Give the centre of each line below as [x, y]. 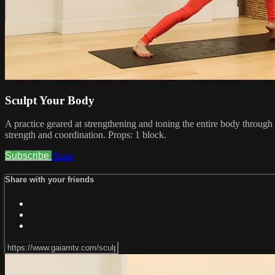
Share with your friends [49, 180]
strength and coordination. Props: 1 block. [86, 135]
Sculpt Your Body [50, 100]
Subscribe [28, 156]
